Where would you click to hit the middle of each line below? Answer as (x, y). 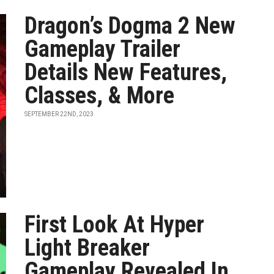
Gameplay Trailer (103, 49)
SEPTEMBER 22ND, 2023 (59, 114)
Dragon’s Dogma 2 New (130, 26)
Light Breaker (87, 248)
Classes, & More (100, 95)
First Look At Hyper (115, 224)
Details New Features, (126, 72)
